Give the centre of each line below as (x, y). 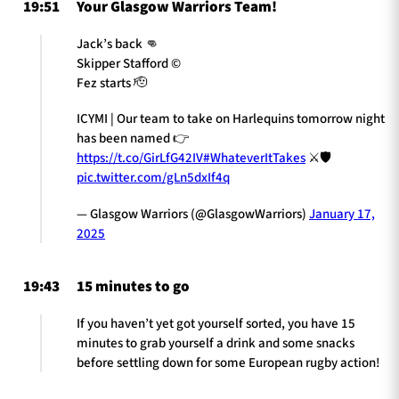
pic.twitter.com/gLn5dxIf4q (153, 178)
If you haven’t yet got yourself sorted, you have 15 (216, 323)
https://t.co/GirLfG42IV (140, 159)
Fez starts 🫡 (112, 83)
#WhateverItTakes (254, 159)
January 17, (342, 214)
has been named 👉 (133, 139)
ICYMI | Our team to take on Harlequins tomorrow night (231, 119)
